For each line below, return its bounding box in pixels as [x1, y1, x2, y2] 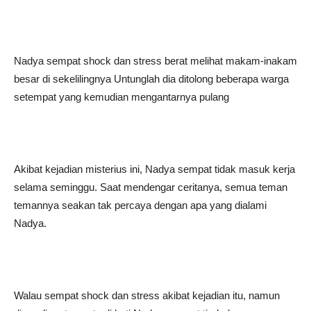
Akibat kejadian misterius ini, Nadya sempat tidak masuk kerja [14, 163, 295, 175]
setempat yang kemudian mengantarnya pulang [14, 91, 229, 103]
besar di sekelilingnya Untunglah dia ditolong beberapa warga [14, 73, 289, 85]
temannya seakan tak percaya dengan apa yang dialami [14, 199, 267, 211]
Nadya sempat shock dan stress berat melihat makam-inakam [14, 55, 297, 67]
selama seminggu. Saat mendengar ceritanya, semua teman [14, 181, 287, 193]
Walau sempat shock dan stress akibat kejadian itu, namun [14, 289, 280, 301]
